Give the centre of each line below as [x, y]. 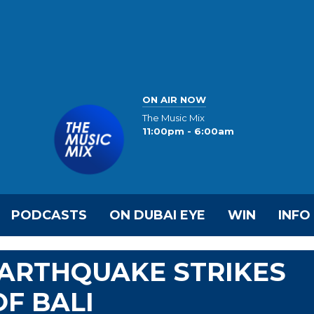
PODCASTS [49, 215]
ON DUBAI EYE [157, 215]
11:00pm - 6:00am [188, 131]
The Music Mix [173, 118]
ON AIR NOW [174, 99]
